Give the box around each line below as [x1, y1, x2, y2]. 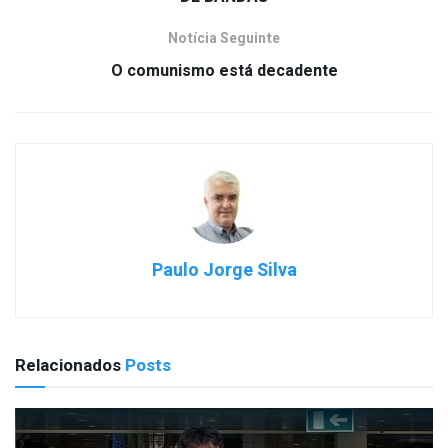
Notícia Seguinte [168, 27, 280, 49]
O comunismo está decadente [110, 58, 338, 83]
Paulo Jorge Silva [151, 256, 297, 284]
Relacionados [15, 352, 121, 378]
